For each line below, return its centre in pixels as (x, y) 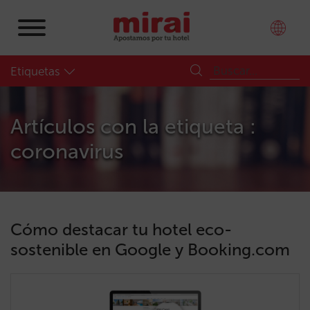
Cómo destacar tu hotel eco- (121, 229)
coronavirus (67, 152)
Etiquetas (35, 71)
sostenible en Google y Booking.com (150, 249)
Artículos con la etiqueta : (133, 127)
